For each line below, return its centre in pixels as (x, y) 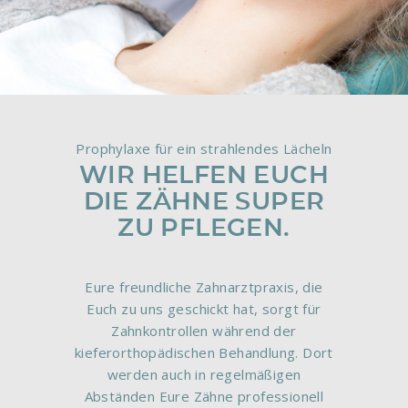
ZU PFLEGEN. (204, 228)
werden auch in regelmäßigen (204, 374)
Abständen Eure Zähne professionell (204, 396)
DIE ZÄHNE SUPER (204, 201)
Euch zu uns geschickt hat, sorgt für (204, 308)
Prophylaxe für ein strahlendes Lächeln (204, 149)
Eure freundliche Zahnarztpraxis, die (204, 286)
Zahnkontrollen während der (204, 330)
